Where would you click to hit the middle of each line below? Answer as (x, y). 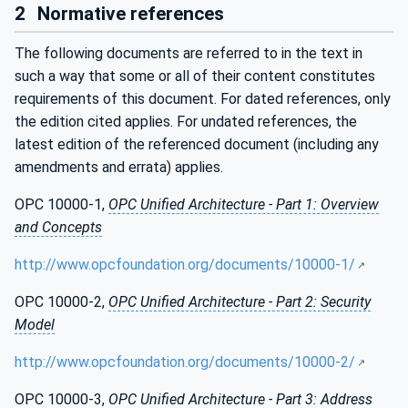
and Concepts (58, 228)
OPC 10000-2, (61, 302)
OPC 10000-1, (61, 205)
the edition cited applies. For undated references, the (186, 122)
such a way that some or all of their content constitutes (195, 76)
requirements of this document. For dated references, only (203, 99)
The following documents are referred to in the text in (189, 54)
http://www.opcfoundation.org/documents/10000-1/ (185, 265)
